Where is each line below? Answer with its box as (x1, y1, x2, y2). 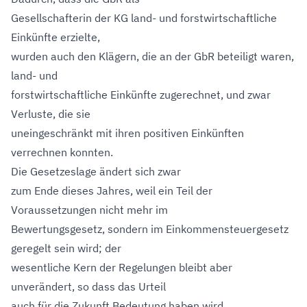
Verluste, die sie (11, 107, 90, 121)
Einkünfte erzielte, (11, 30, 100, 44)
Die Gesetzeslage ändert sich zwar (11, 164, 181, 178)
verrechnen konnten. (11, 145, 113, 159)
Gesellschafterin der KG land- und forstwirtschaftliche (11, 11, 277, 25)
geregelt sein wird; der (11, 241, 121, 255)
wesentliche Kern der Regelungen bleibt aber (11, 260, 232, 274)
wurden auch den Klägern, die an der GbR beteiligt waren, (11, 49, 294, 63)
